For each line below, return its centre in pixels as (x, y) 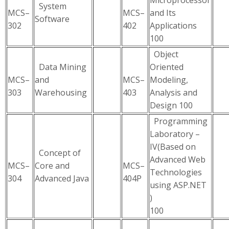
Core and (52, 166)
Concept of (58, 153)
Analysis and (174, 93)
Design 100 (171, 105)
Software (52, 19)
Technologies (176, 172)
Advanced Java (62, 178)
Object (164, 54)
